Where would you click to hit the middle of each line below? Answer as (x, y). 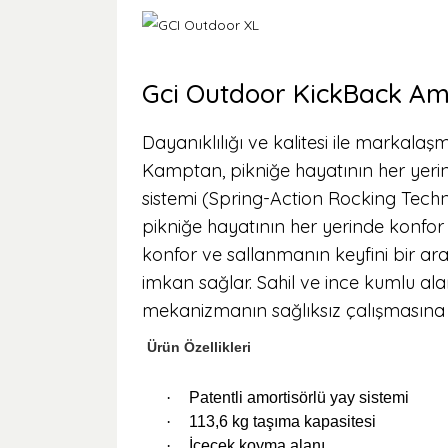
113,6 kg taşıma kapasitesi (282, 421)
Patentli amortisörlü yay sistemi (299, 397)
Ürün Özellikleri (199, 347)
